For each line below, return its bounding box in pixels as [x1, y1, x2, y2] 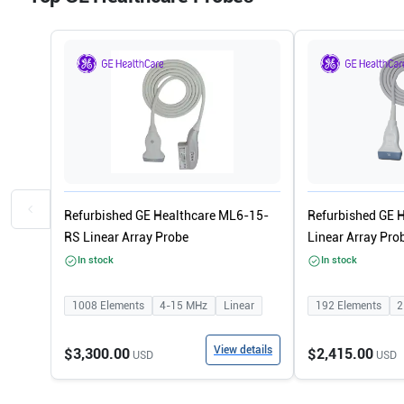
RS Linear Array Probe [64, 230, 188, 244]
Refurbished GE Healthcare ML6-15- [64, 208, 269, 223]
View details [214, 344, 272, 356]
